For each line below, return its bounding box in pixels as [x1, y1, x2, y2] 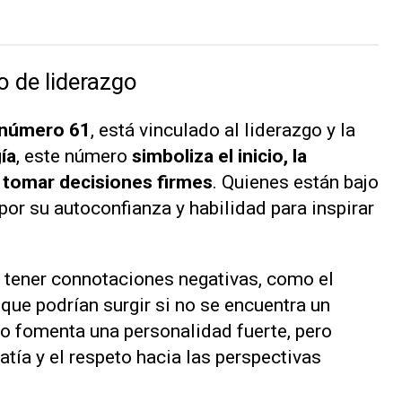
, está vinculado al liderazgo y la [91, 118, 355, 141]
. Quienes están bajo [213, 170, 379, 193]
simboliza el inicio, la [127, 144, 307, 167]
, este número [16, 144, 127, 167]
